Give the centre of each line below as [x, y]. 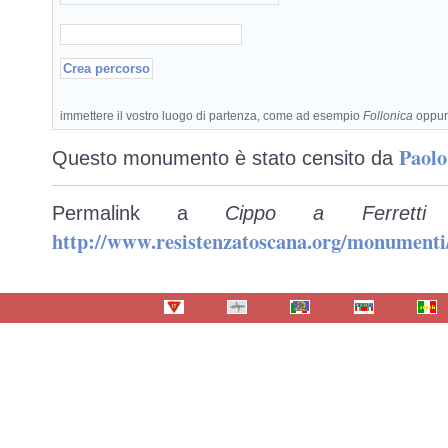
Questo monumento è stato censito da [225, 158]
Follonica [387, 115]
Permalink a [139, 213]
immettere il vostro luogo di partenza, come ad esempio [211, 115]
